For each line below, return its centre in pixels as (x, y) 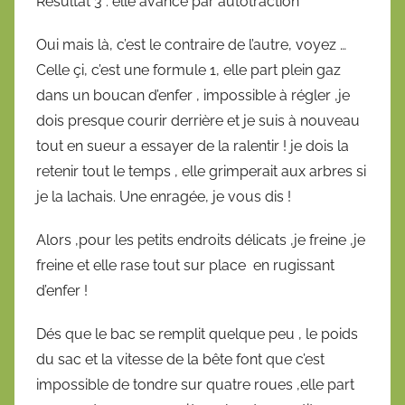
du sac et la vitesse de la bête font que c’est (180, 360)
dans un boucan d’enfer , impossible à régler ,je (193, 96)
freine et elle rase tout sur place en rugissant (185, 266)
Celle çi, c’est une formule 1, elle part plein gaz (188, 71)
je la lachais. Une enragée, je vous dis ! (164, 197)
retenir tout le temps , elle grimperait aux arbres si (201, 172)
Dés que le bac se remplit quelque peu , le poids (197, 334)
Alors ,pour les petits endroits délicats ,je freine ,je (201, 240)
